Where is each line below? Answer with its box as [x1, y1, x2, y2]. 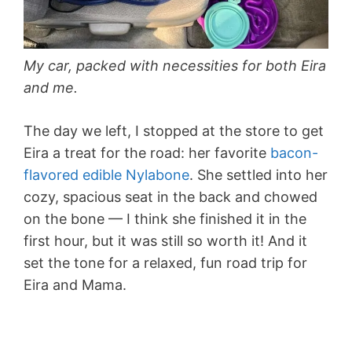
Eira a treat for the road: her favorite [24, 145, 270, 162]
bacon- [270, 145, 318, 162]
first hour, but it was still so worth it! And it [24, 233, 307, 250]
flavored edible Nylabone [24, 167, 189, 184]
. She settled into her [189, 167, 328, 184]
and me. [24, 79, 82, 97]
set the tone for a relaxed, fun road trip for [24, 255, 307, 272]
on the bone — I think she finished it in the [24, 211, 306, 228]
